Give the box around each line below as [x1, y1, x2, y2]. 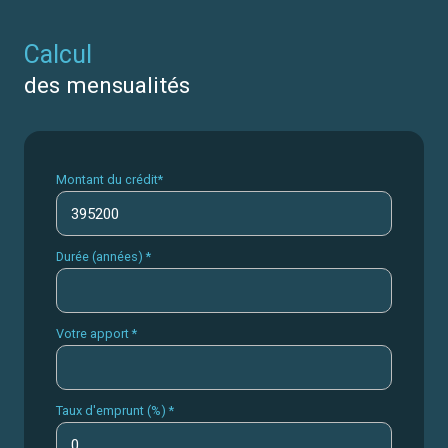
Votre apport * [56, 326, 137, 342]
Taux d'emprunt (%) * [56, 403, 174, 419]
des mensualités [24, 72, 190, 99]
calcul [40, 40, 92, 70]
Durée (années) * [56, 249, 151, 265]
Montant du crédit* [56, 172, 163, 188]
